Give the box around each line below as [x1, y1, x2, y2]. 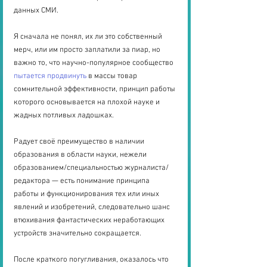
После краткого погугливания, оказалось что [14, 255, 170, 265]
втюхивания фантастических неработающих [14, 216, 166, 226]
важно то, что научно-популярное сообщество [14, 58, 175, 69]
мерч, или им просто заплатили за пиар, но [14, 45, 162, 55]
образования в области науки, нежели [14, 150, 148, 160]
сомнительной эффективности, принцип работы [14, 85, 177, 95]
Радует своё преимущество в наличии [14, 137, 146, 147]
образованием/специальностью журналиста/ [14, 163, 169, 173]
